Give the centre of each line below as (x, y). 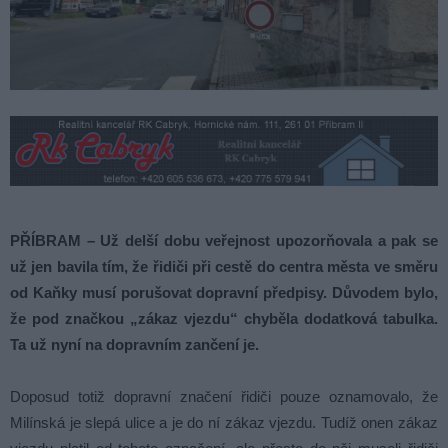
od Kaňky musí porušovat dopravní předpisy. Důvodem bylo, (224, 293)
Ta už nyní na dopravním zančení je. (134, 345)
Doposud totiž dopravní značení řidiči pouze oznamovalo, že (224, 397)
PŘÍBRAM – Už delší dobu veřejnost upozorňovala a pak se (224, 241)
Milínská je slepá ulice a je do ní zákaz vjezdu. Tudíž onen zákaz (224, 423)
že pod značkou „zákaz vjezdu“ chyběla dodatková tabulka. (224, 319)
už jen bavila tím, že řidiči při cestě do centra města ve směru (224, 267)
